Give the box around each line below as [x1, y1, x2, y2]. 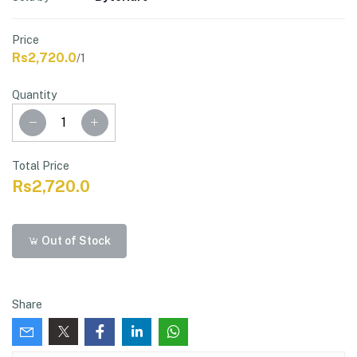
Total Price [12, 159, 69, 173]
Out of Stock [39, 233, 112, 247]
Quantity [12, 88, 57, 101]
